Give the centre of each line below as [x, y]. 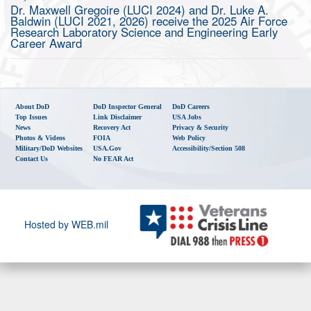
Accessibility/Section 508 [209, 148]
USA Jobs [187, 117]
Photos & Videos [41, 137]
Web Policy [189, 137]
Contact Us [32, 158]
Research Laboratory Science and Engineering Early [144, 32]
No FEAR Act [114, 158]
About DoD [33, 106]
